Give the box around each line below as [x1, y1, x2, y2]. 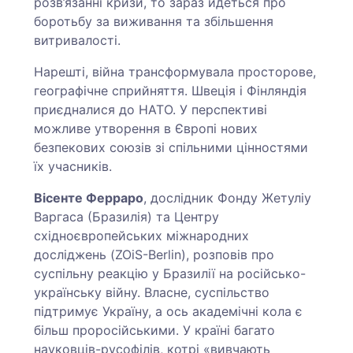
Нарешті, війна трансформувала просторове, [34, 63, 317, 80]
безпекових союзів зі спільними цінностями [34, 139, 309, 155]
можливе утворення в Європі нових [34, 120, 258, 136]
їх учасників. [34, 158, 117, 174]
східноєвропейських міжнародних [34, 227, 250, 243]
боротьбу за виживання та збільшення [34, 13, 274, 29]
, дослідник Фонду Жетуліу [143, 189, 312, 206]
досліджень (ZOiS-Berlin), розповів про [34, 246, 275, 262]
